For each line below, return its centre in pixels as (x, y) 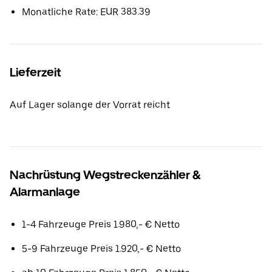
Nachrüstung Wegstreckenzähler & (105, 175)
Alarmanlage (45, 192)
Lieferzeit (35, 72)
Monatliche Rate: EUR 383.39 (86, 12)
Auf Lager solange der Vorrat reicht (90, 105)
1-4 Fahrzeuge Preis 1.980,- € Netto (101, 224)
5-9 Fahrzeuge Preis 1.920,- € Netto (101, 249)
